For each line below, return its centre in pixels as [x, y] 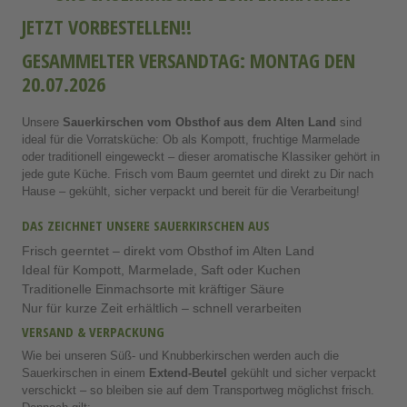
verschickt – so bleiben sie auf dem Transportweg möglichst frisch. [198, 389]
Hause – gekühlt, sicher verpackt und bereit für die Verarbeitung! [191, 190]
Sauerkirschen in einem [85, 372]
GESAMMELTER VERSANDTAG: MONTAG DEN [189, 60]
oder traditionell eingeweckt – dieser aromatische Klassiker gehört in [201, 156]
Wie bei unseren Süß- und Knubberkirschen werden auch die [180, 355]
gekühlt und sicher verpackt [302, 372]
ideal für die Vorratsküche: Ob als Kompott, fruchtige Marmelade [191, 139]
